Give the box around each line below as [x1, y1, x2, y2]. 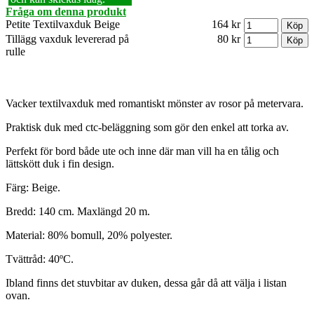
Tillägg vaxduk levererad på [6, 33, 129, 46]
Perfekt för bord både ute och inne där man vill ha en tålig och [6, 145, 279, 158]
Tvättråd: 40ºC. [6, 253, 74, 266]
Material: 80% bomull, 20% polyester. [6, 229, 172, 242]
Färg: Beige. [6, 182, 60, 194]
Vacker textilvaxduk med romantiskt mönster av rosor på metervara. [6, 97, 303, 110]
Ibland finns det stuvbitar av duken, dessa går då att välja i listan [6, 277, 287, 289]
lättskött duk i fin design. [6, 158, 114, 170]
